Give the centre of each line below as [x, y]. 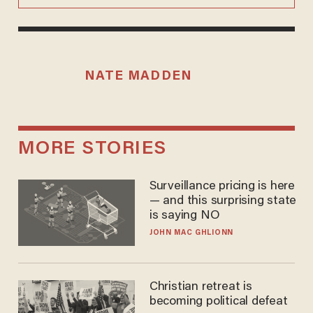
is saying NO [184, 216]
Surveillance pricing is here [223, 187]
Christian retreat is [201, 287]
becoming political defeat [218, 301]
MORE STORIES [92, 149]
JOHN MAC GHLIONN [191, 233]
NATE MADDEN [138, 76]
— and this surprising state [222, 202]
